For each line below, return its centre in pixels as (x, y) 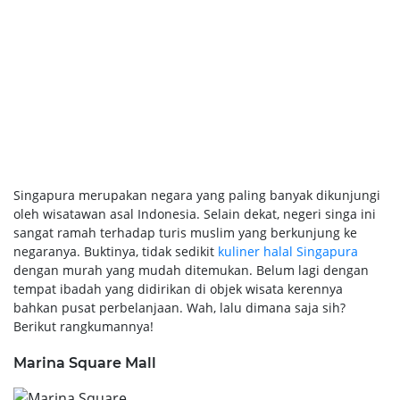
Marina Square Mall (85, 362)
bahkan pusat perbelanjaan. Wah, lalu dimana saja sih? (179, 307)
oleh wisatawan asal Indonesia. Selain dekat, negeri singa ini (195, 213)
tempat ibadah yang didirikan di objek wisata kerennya (178, 288)
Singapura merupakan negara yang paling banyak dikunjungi (197, 195)
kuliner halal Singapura (288, 251)
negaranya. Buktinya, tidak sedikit (116, 251)
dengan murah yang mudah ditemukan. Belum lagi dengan (191, 270)
